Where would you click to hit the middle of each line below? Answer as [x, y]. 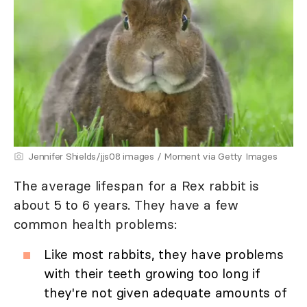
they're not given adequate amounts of [165, 293]
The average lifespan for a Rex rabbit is [136, 186]
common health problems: [95, 224]
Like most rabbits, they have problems [164, 255]
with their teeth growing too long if [152, 274]
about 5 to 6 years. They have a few [126, 205]
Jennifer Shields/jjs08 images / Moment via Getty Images [153, 157]
